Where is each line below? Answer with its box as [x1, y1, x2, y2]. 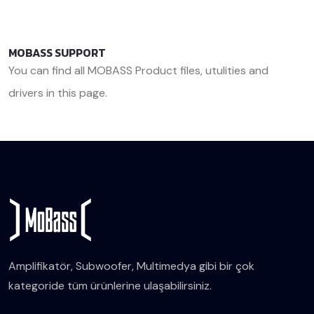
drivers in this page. [8, 86, 110, 101]
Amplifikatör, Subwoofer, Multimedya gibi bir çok [8, 259, 254, 274]
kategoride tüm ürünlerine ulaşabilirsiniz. [8, 278, 212, 294]
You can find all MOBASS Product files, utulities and [8, 63, 268, 78]
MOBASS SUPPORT [8, 44, 106, 61]
